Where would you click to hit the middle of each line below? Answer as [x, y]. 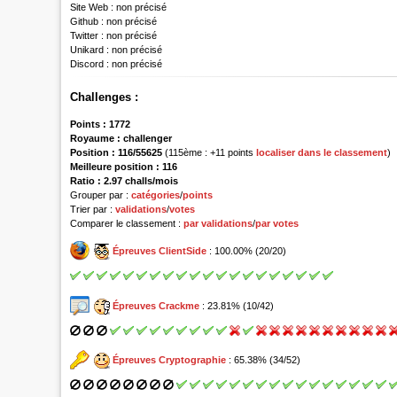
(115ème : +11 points [211, 152]
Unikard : [90, 50]
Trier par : [93, 209]
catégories [156, 195]
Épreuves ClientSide [160, 251]
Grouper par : [101, 195]
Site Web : [92, 8]
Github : [87, 22]
